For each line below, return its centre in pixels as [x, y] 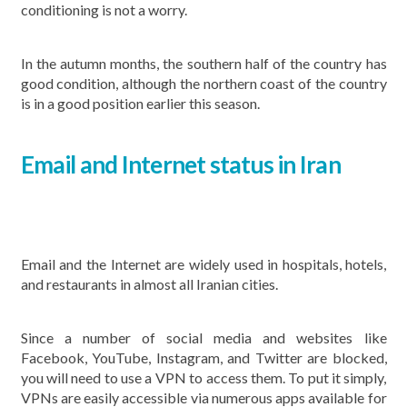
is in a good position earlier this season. [140, 103]
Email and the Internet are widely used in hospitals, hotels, [203, 263]
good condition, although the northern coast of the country [203, 83]
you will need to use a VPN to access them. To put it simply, [203, 377]
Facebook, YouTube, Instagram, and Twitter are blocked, [203, 357]
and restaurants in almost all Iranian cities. [149, 283]
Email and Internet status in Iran [180, 164]
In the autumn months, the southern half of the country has [203, 63]
